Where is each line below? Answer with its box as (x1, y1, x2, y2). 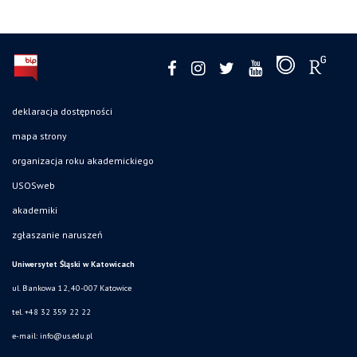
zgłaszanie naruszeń (12, 229, 103, 241)
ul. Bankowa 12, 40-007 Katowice (12, 283, 131, 294)
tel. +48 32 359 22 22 (12, 307, 91, 318)
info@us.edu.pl (40, 331, 92, 342)
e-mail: (12, 331, 40, 342)
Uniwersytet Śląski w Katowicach (12, 259, 135, 270)
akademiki (12, 204, 57, 217)
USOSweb (12, 179, 55, 192)
